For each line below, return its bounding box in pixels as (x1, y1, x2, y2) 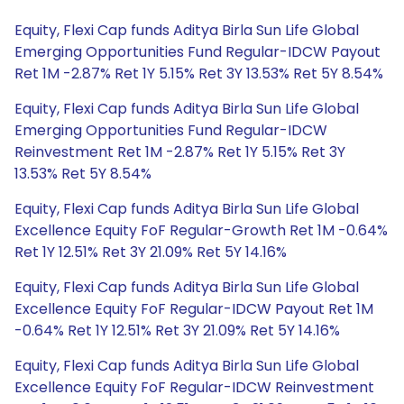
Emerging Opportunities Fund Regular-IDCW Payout (14, 41, 381, 62)
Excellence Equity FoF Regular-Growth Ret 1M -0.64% (14, 220, 388, 241)
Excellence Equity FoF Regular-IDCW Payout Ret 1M (14, 298, 373, 319)
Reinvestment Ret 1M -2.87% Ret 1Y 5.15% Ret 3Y (14, 142, 345, 162)
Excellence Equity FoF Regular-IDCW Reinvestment (14, 377, 374, 398)
